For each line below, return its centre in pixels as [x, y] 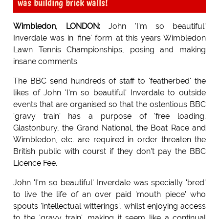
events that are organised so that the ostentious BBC [109, 104]
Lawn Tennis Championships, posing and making [109, 49]
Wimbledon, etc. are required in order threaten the [109, 139]
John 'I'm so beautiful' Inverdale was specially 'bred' [109, 182]
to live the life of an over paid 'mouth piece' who [109, 194]
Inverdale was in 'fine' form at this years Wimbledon [109, 38]
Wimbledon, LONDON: [57, 26]
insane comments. [46, 61]
